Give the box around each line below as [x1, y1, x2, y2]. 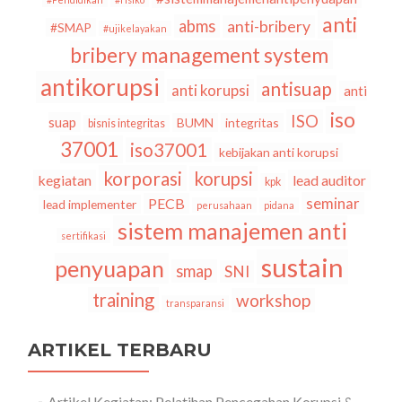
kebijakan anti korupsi [219, 144, 338, 161]
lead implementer [43, 197, 136, 213]
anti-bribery [227, 17, 310, 37]
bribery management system [70, 42, 328, 68]
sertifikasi [60, 230, 106, 242]
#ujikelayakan [103, 22, 167, 35]
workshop [236, 290, 310, 311]
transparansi [166, 297, 224, 310]
